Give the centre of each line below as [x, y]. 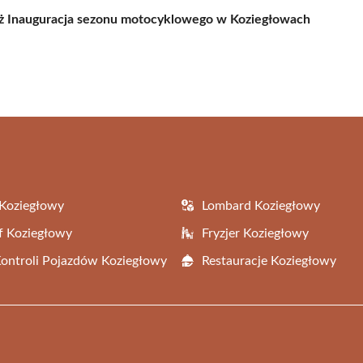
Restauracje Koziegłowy [269, 261]
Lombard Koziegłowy [261, 205]
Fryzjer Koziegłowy [255, 233]
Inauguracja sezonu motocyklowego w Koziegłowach [159, 19]
